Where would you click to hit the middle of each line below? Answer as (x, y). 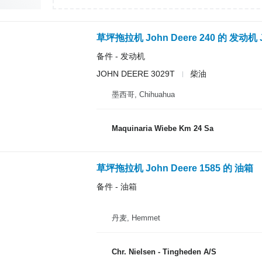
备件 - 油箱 (116, 186)
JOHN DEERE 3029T (135, 74)
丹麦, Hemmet (136, 218)
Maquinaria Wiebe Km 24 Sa (162, 128)
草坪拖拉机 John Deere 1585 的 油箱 (175, 168)
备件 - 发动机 (120, 56)
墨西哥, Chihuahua (143, 94)
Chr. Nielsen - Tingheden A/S (164, 252)
